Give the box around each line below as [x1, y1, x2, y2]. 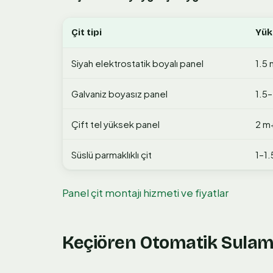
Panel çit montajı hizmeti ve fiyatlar [62, 185, 229, 199]
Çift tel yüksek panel [71, 118, 160, 130]
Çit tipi [71, 27, 102, 38]
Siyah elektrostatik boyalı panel [71, 57, 204, 69]
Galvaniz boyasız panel [71, 88, 168, 100]
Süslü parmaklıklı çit [71, 149, 152, 161]
